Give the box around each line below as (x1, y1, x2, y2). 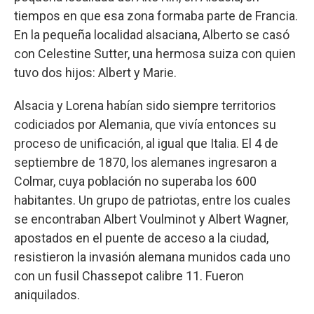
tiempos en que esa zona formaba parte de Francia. (14, 8, 298, 24)
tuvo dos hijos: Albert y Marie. (14, 65, 177, 81)
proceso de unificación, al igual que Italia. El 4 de (14, 136, 278, 151)
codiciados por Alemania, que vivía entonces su (14, 117, 276, 132)
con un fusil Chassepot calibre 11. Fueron (14, 268, 244, 284)
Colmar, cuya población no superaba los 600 (14, 174, 257, 189)
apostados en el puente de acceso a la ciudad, (14, 231, 268, 246)
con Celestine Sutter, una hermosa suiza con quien (14, 46, 296, 62)
